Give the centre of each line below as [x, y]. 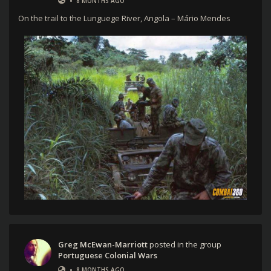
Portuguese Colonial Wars [108, 256]
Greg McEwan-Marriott [103, 245]
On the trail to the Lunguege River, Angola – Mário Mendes [124, 18]
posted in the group [184, 245]
